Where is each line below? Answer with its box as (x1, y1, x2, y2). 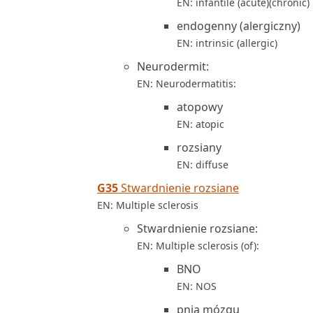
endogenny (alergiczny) (177, 18, 300, 34)
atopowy (177, 99, 223, 115)
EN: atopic (177, 117, 224, 131)
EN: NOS (177, 279, 217, 293)
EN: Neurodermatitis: (137, 77, 236, 90)
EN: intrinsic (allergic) (177, 36, 277, 50)
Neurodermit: (137, 59, 209, 74)
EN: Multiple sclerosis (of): (137, 239, 259, 252)
